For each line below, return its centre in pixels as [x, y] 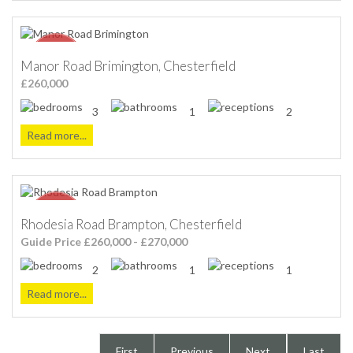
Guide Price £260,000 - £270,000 [104, 241]
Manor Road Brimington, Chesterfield [128, 65]
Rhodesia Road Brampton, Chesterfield [131, 224]
